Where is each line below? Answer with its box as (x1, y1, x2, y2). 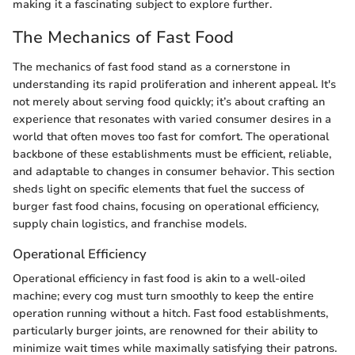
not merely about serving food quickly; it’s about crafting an (13, 94, 325, 110)
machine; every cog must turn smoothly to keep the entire (13, 288, 314, 304)
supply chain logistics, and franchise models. (13, 216, 246, 232)
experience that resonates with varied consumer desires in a (13, 112, 331, 128)
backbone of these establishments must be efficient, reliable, (13, 147, 331, 162)
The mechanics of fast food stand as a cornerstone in (13, 59, 290, 75)
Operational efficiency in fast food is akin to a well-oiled (13, 271, 306, 287)
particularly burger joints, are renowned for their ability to (13, 323, 318, 339)
